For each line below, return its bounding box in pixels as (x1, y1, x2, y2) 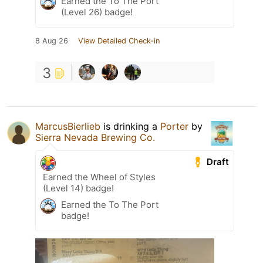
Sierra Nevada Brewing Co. (35, 131, 155, 144)
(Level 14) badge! (43, 183, 114, 194)
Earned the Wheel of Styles (43, 171, 156, 183)
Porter (160, 120, 188, 133)
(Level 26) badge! (61, 6, 133, 18)
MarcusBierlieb (35, 120, 100, 133)
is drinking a (100, 120, 160, 133)
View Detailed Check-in (78, 36, 160, 46)
